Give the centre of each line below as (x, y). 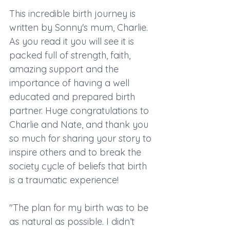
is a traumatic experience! (64, 180)
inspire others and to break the (76, 152)
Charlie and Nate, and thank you (80, 124)
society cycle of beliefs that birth (79, 166)
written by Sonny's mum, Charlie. (80, 27)
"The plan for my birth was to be (80, 207)
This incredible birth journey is (74, 13)
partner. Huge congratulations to (80, 110)
